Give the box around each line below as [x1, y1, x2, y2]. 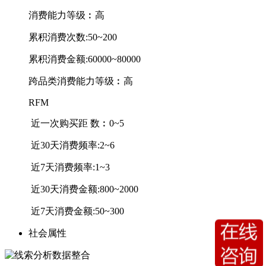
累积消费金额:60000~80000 [28, 53, 141, 64]
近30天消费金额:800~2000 [28, 183, 138, 194]
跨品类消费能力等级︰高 [28, 75, 133, 86]
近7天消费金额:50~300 [28, 205, 124, 216]
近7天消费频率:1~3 [28, 161, 110, 172]
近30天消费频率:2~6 [28, 140, 115, 150]
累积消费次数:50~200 [28, 31, 117, 42]
